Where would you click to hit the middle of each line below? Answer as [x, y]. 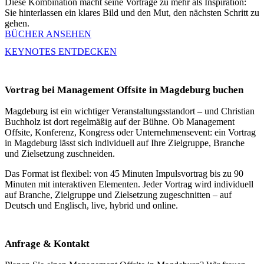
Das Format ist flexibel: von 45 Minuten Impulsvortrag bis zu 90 [124, 174]
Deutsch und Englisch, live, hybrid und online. [91, 206]
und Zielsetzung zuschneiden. [60, 154]
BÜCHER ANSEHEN [48, 34]
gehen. [17, 24]
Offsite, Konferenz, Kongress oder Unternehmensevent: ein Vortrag [130, 133]
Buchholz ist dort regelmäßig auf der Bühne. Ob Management [120, 122]
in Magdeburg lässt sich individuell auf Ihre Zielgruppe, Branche [125, 143]
